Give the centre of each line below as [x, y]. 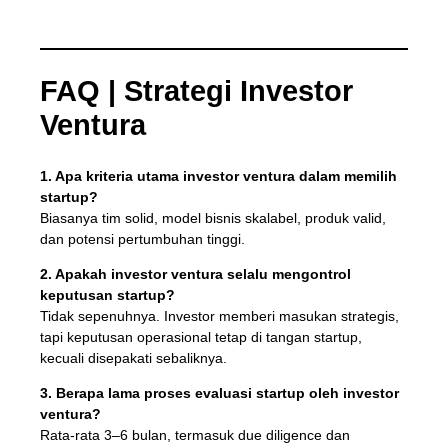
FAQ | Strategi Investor [196, 90]
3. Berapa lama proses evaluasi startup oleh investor [219, 392]
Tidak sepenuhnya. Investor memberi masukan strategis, [219, 315]
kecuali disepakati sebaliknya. [133, 357]
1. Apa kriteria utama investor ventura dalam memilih [218, 175]
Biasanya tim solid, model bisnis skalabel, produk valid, [212, 217]
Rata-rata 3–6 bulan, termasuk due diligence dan [194, 434]
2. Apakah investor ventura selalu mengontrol [195, 273]
